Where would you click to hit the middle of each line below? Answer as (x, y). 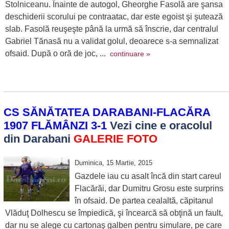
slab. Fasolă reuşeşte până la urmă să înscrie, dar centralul (111, 29)
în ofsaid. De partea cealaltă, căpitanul (144, 201)
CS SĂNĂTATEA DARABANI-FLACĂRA (107, 112)
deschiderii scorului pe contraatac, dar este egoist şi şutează (114, 17)
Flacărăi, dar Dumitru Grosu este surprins (149, 188)
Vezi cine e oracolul (161, 125)
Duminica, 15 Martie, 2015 (113, 163)
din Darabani (38, 139)
